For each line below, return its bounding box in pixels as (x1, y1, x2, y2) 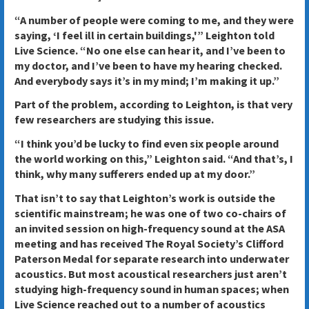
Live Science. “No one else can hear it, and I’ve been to (14, 43, 286, 57)
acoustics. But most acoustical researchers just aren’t (14, 267, 287, 281)
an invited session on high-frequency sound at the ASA (14, 221, 285, 235)
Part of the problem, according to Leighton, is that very (14, 97, 292, 112)
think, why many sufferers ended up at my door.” (14, 167, 255, 181)
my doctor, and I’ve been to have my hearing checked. (14, 58, 282, 72)
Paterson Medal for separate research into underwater (14, 252, 289, 266)
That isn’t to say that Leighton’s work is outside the (14, 191, 275, 205)
